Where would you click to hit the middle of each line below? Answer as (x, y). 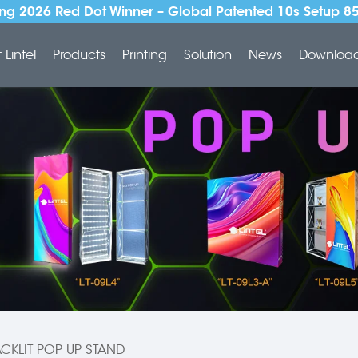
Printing (144, 55)
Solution (207, 55)
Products (79, 55)
